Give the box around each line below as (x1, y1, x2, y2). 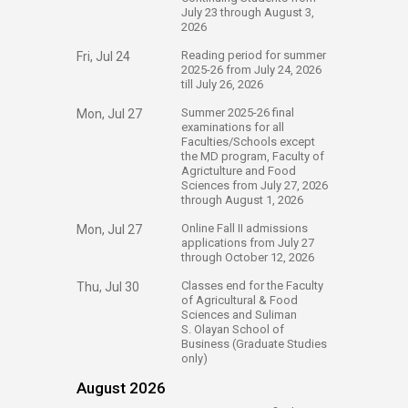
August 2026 (76, 379, 166, 397)
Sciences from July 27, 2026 (181, 178, 328, 192)
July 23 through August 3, (181, 5, 314, 19)
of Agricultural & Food (181, 293, 298, 307)
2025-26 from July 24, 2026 (181, 63, 321, 76)
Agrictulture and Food (181, 164, 296, 178)
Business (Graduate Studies (181, 337, 327, 351)
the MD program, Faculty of (181, 149, 324, 163)
